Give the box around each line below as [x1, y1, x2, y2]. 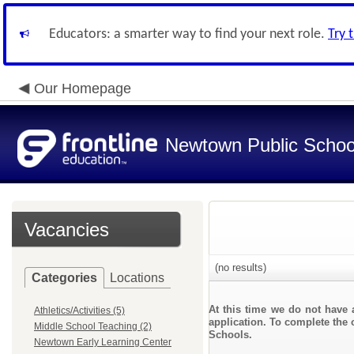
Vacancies [24, 219, 109, 240]
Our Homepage [34, 81, 131, 96]
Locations [110, 271, 164, 284]
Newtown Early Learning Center [34, 337, 171, 348]
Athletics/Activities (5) [34, 305, 125, 316]
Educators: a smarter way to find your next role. [49, 27, 328, 42]
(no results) [212, 262, 266, 273]
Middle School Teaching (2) [34, 321, 152, 332]
